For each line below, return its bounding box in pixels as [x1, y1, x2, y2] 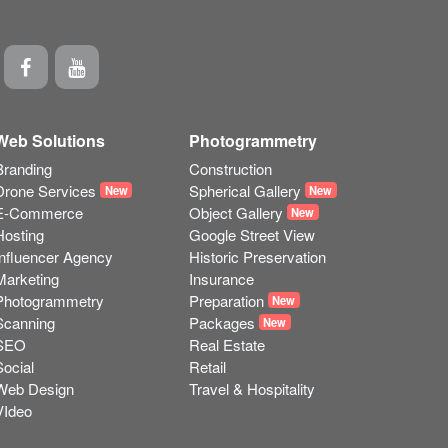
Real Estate [188, 333, 265, 355]
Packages [188, 311, 255, 333]
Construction [188, 157, 272, 179]
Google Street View [188, 223, 315, 245]
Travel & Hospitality [188, 377, 315, 399]
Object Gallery [188, 201, 283, 223]
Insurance [188, 267, 254, 289]
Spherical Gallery [188, 179, 301, 201]
